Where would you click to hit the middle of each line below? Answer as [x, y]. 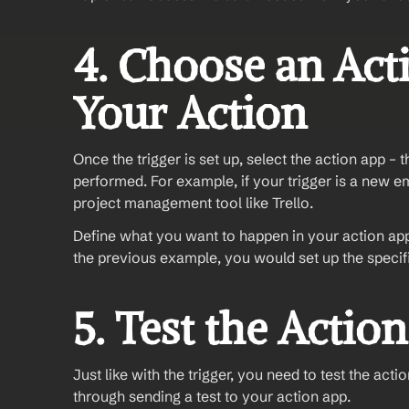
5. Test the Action [240, 329]
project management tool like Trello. [193, 203]
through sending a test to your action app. [212, 396]
